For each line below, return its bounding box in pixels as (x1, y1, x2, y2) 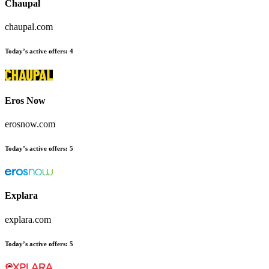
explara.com (5, 214, 51, 225)
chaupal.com (5, 21, 53, 32)
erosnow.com (5, 119, 55, 130)
